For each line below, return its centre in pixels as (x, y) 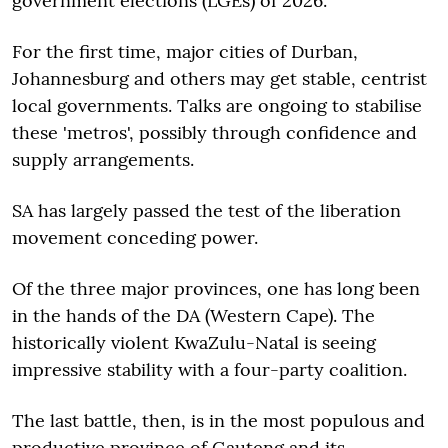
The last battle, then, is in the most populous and (218, 421)
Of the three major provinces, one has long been (216, 289)
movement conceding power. (137, 238)
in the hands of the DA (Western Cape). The (193, 316)
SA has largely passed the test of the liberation (206, 211)
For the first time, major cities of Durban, (185, 52)
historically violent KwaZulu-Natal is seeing (194, 343)
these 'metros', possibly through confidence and (214, 133)
